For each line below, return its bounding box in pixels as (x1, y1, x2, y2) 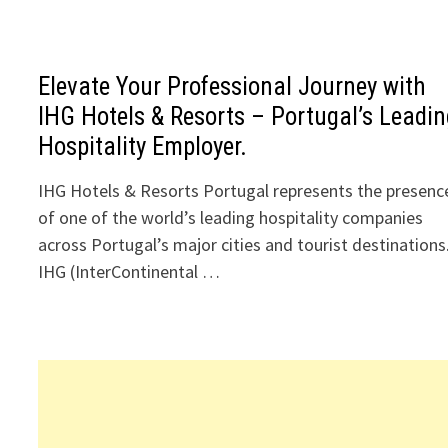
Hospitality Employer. (38, 132, 248, 161)
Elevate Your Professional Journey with (38, 72, 427, 101)
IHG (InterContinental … (38, 260, 221, 283)
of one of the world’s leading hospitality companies (38, 206, 424, 229)
